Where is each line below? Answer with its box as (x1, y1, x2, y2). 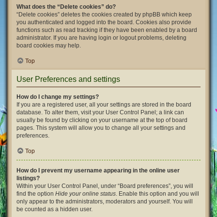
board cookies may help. (16, 42, 81, 49)
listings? (16, 175, 40, 182)
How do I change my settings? (16, 93, 99, 100)
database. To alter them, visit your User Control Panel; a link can (16, 109, 184, 116)
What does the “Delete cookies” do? (16, 3, 116, 10)
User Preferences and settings (16, 75, 120, 83)
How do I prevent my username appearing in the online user (16, 167, 180, 174)
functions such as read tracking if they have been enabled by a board (16, 27, 197, 33)
